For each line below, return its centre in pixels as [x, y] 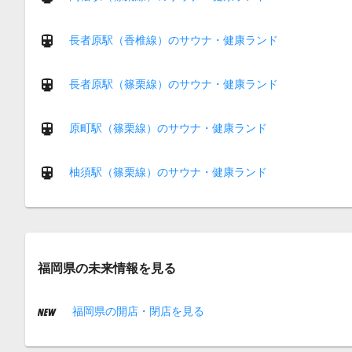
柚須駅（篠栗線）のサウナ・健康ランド [168, 172]
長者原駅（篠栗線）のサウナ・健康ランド [174, 84]
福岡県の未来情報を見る [107, 268]
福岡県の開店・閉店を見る [137, 311]
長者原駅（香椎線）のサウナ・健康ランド [174, 40]
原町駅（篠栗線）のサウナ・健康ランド [168, 128]
